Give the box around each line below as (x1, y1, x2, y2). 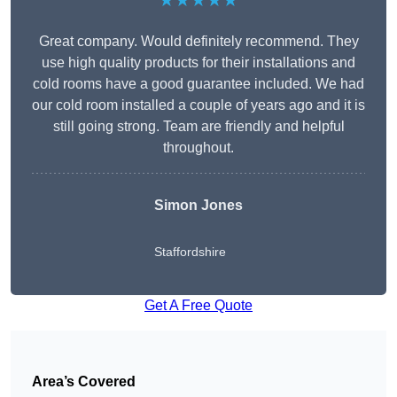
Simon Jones (154, 198, 243, 214)
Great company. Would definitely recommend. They (38, 34, 359, 50)
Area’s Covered (32, 374, 136, 390)
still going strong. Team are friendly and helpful (52, 119, 345, 135)
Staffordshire (154, 245, 226, 260)
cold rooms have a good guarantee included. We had (33, 76, 364, 92)
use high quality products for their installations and (42, 55, 355, 71)
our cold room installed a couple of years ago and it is (32, 97, 365, 113)
